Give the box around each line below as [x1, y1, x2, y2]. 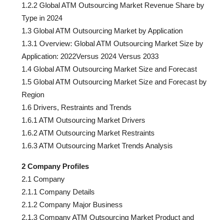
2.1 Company [22, 174, 65, 183]
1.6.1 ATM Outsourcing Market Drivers [22, 115, 145, 124]
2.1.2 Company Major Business [22, 200, 123, 209]
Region [22, 90, 44, 99]
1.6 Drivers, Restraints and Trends [22, 103, 132, 111]
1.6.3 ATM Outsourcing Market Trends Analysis [22, 141, 173, 150]
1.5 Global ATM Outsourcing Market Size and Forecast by [22, 77, 207, 86]
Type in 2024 [22, 13, 62, 22]
